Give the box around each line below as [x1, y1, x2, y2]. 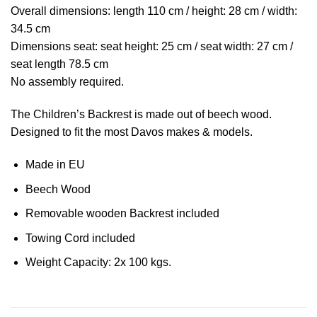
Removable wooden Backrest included [25, 207, 219, 220]
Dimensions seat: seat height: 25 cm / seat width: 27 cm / [11, 40, 293, 53]
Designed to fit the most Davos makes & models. [11, 126, 253, 139]
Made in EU [25, 158, 85, 171]
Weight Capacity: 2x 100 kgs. [25, 256, 171, 269]
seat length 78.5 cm [11, 58, 108, 71]
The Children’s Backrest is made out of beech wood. [11, 108, 272, 121]
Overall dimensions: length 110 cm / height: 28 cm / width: [11, 5, 297, 18]
